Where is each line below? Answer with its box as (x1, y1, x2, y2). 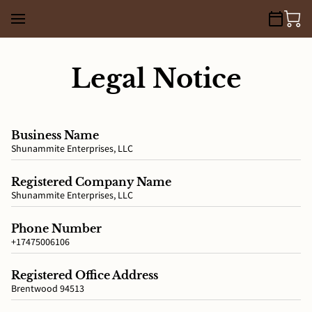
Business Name (11, 127, 99, 142)
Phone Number (11, 221, 102, 235)
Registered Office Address (11, 267, 158, 282)
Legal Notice (70, 63, 242, 95)
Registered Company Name (11, 174, 171, 189)
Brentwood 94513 (11, 281, 84, 295)
